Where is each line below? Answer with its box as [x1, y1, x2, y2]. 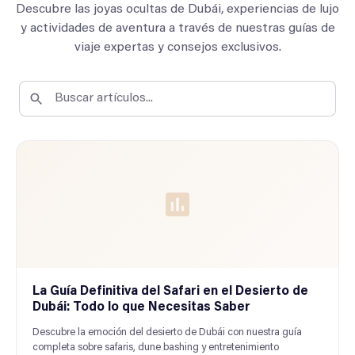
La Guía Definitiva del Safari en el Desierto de [32, 285, 308, 298]
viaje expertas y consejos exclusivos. [74, 41, 281, 54]
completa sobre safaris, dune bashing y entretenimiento [32, 342, 279, 353]
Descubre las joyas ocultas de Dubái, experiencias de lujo [16, 3, 339, 16]
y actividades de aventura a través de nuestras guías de [20, 22, 335, 35]
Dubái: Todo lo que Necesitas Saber [32, 301, 250, 314]
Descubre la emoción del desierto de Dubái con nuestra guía [32, 327, 302, 338]
